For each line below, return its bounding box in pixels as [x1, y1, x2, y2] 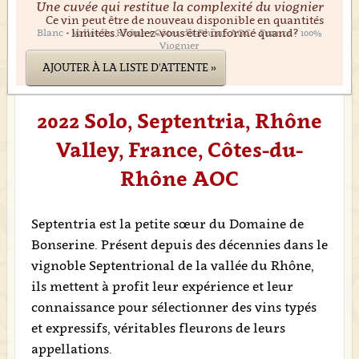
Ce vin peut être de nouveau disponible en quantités [45, 13, 324, 26]
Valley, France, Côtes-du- [56, 137, 303, 162]
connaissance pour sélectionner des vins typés [30, 299, 317, 315]
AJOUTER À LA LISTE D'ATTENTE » [42, 61, 216, 74]
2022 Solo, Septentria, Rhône [37, 108, 322, 133]
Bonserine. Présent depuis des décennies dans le [30, 236, 328, 252]
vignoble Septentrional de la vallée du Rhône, [30, 257, 314, 273]
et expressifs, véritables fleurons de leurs [30, 320, 285, 336]
